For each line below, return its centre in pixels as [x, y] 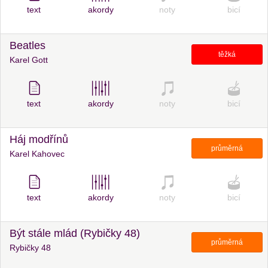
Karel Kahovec [37, 154]
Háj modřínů [39, 139]
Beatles [28, 45]
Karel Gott [29, 60]
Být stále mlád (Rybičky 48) [75, 233]
